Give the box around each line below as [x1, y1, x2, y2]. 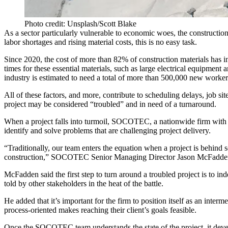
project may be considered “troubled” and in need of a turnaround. [4, 99, 216, 108]
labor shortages [4, 37, 52, 46]
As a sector [4, 28, 42, 37]
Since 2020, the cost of [4, 54, 79, 64]
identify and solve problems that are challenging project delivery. [4, 126, 211, 135]
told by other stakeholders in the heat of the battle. [4, 179, 163, 188]
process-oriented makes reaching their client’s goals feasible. [4, 205, 196, 214]
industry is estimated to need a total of [4, 73, 127, 82]
